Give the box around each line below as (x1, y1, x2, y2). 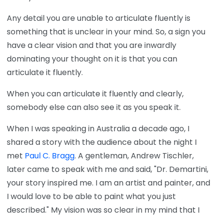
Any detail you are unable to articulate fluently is (7, 12, 190, 24)
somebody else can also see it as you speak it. (7, 101, 181, 113)
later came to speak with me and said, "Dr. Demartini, (7, 163, 208, 175)
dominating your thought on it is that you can (7, 53, 177, 64)
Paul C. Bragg (25, 150, 75, 161)
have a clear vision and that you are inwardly (7, 39, 176, 51)
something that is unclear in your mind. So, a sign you (7, 26, 205, 37)
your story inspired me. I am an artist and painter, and (7, 177, 210, 188)
